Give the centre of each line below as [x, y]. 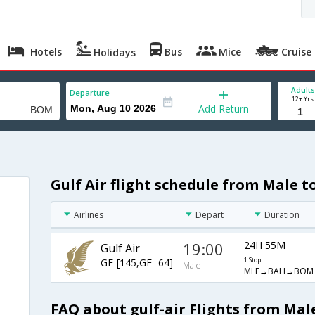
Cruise [295, 52]
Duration [282, 215]
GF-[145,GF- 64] [136, 262]
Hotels [45, 52]
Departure [90, 92]
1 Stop [252, 261]
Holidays [114, 52]
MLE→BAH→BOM [278, 271]
